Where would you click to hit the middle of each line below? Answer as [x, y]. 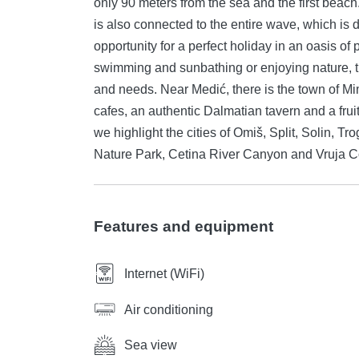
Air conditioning [169, 309]
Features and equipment [184, 227]
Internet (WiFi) [164, 274]
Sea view [151, 345]
